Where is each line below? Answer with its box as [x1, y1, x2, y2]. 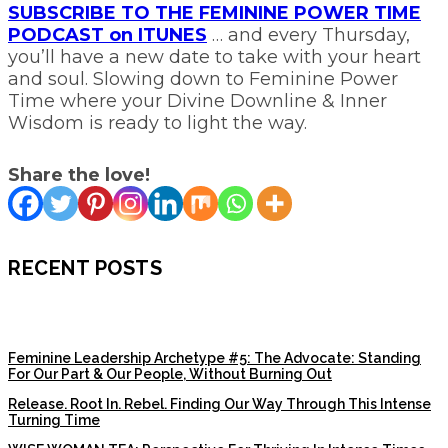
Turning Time [8, 412, 100, 429]
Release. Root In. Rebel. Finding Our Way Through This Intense [8, 396, 431, 413]
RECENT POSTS [8, 256, 162, 281]
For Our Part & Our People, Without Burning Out [8, 366, 332, 383]
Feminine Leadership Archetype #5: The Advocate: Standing [8, 350, 421, 367]
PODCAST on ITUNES [8, 23, 207, 46]
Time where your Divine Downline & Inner [8, 89, 387, 112]
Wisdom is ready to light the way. [8, 111, 307, 134]
